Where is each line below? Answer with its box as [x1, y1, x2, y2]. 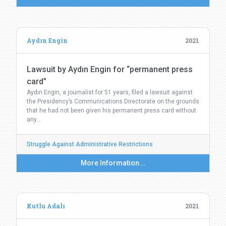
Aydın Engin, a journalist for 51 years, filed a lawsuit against [27, 89, 193, 96]
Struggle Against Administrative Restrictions [27, 141, 153, 148]
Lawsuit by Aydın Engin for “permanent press [27, 65, 193, 74]
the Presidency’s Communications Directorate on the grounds [27, 98, 199, 105]
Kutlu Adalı [27, 202, 65, 210]
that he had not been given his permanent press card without [27, 107, 196, 114]
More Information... [81, 159, 145, 167]
